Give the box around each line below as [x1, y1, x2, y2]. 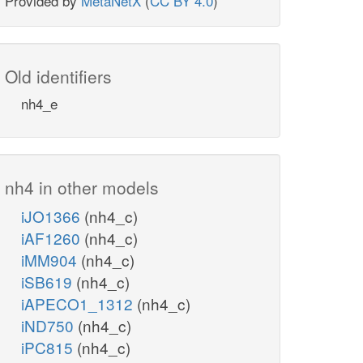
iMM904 [21, 249, 81, 271]
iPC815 [21, 336, 77, 359]
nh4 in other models [5, 175, 159, 200]
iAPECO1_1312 [21, 293, 137, 315]
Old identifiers [5, 64, 112, 89]
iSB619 [21, 271, 76, 293]
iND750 [21, 314, 78, 337]
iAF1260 [21, 227, 84, 250]
